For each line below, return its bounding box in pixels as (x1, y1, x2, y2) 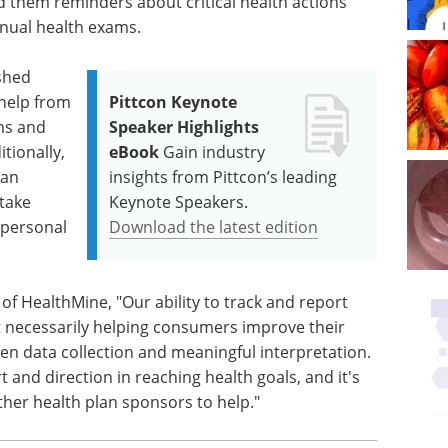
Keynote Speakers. (109, 191, 249, 213)
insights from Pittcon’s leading (109, 166, 338, 188)
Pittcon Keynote (109, 91, 238, 113)
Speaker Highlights (109, 116, 260, 138)
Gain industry (163, 141, 266, 163)
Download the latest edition (109, 216, 319, 238)
